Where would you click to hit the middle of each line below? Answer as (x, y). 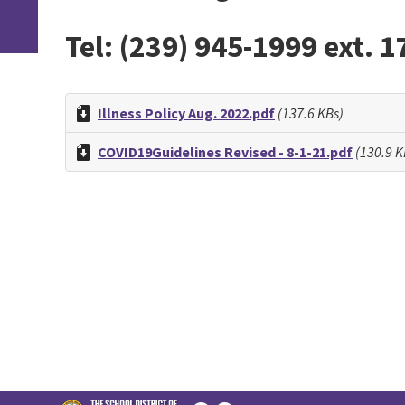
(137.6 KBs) (309, 113)
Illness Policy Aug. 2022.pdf (186, 113)
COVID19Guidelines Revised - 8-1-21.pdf (225, 152)
